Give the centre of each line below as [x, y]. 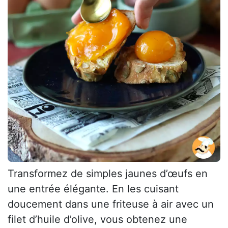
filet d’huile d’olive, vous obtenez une [97, 219]
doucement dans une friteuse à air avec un [111, 204]
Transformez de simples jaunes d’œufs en [108, 173]
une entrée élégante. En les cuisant [93, 189]
